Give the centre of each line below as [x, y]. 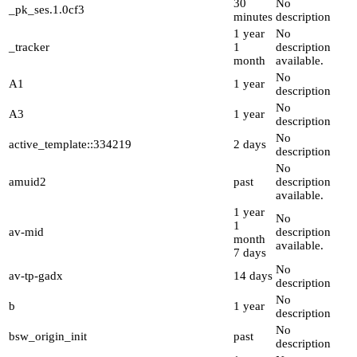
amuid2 [27, 182]
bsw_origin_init [48, 337]
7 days [250, 253]
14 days [253, 276]
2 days [250, 145]
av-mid [26, 232]
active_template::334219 [70, 145]
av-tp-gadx [36, 276]
